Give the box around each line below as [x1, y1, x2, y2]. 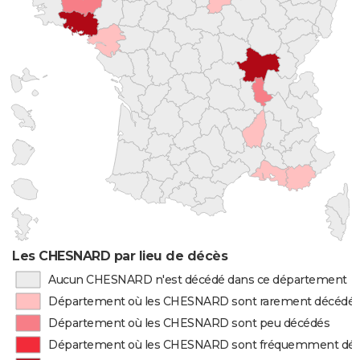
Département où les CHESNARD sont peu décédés [48, 316, 330, 330]
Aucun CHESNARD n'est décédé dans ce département [47, 272, 347, 287]
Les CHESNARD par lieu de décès [12, 248, 228, 264]
